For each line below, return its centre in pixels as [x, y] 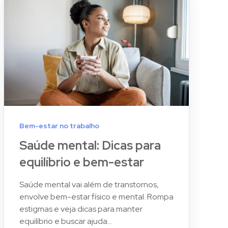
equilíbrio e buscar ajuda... [65, 221]
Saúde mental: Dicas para [90, 145]
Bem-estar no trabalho [59, 125]
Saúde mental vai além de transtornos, [89, 184]
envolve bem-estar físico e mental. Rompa [96, 196]
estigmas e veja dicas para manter [81, 209]
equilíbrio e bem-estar [81, 162]
